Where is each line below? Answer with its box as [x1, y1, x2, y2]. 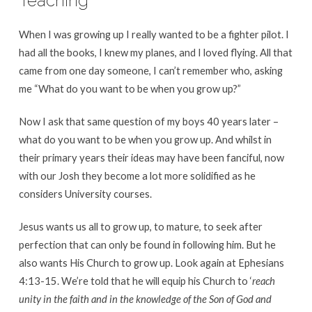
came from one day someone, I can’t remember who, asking [18, 63, 283, 77]
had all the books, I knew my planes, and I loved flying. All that [18, 45, 292, 58]
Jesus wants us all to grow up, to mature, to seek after [18, 219, 263, 233]
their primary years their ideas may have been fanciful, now [18, 150, 284, 164]
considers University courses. [18, 187, 152, 200]
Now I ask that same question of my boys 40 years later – [18, 114, 279, 127]
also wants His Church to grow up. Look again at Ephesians [18, 256, 284, 269]
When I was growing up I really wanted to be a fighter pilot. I [18, 27, 289, 40]
